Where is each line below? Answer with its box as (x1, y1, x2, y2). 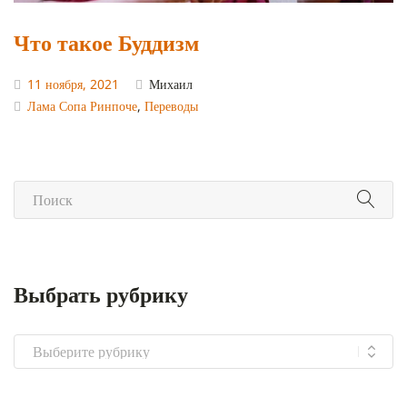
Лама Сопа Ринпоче (27, 97, 137, 115)
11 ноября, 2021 (27, 74, 119, 93)
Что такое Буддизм (14, 27, 199, 57)
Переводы (144, 97, 198, 115)
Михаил (149, 74, 193, 93)
